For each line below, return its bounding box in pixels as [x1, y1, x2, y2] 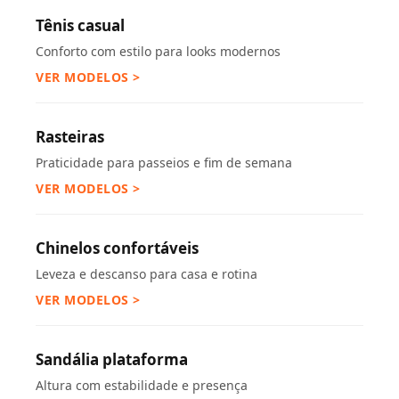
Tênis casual [36, 15, 125, 36]
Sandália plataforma [36, 349, 188, 370]
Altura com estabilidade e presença [36, 377, 248, 394]
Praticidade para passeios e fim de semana [36, 154, 292, 171]
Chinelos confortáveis [36, 238, 199, 258]
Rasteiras [36, 126, 104, 147]
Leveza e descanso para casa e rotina [36, 265, 257, 282]
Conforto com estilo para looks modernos [36, 43, 281, 60]
